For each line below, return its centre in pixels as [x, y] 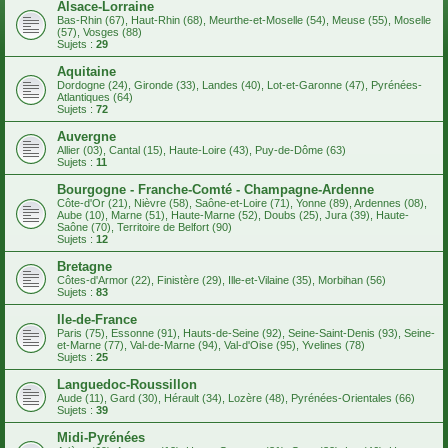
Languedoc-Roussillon [127, 385]
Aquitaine [86, 72]
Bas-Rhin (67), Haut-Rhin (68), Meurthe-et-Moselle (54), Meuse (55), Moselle [244, 20]
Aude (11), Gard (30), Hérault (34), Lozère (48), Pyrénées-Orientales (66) [236, 398]
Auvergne [86, 137]
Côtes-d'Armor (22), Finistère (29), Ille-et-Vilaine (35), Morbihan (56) [221, 280]
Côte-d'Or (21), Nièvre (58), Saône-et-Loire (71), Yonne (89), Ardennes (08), [242, 203]
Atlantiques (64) [95, 97]
